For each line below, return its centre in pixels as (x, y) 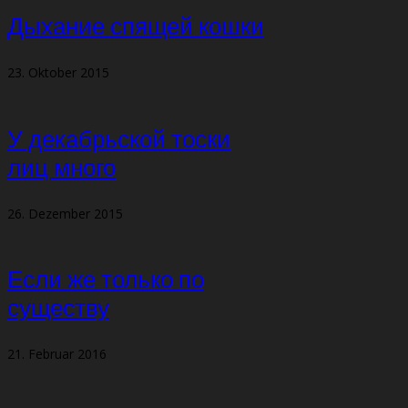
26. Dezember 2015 (65, 213)
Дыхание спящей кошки (136, 27)
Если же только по (106, 281)
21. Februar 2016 (57, 354)
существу (58, 310)
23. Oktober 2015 (58, 72)
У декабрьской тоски (119, 140)
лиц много (61, 168)
